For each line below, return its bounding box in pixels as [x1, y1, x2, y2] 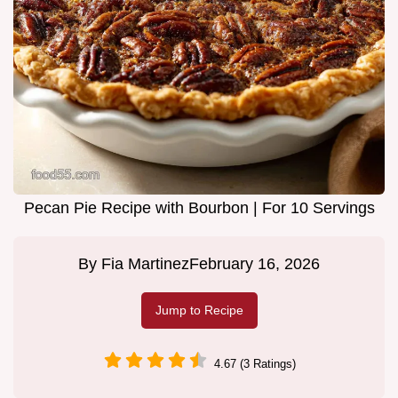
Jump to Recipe [155, 303, 243, 318]
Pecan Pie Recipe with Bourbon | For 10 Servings [23, 199, 375, 218]
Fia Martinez [101, 255, 189, 274]
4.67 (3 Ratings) [214, 356, 296, 370]
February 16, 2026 [189, 255, 320, 274]
